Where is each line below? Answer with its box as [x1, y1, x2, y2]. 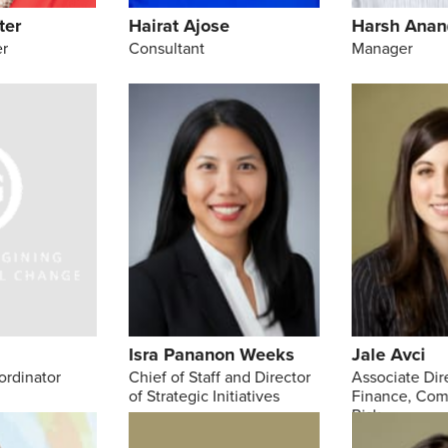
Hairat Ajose [128, 13, 230, 40]
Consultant [128, 37, 205, 61]
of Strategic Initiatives [128, 384, 280, 408]
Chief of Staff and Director [128, 365, 311, 389]
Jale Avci [351, 341, 426, 368]
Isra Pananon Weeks [128, 341, 295, 368]
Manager [351, 37, 413, 61]
